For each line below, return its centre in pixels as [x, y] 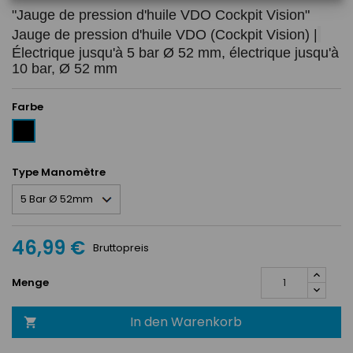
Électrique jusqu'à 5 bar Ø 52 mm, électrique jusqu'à [175, 53]
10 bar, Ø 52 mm [65, 69]
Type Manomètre [59, 172]
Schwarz [35, 126]
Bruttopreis [121, 248]
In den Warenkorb [186, 322]
